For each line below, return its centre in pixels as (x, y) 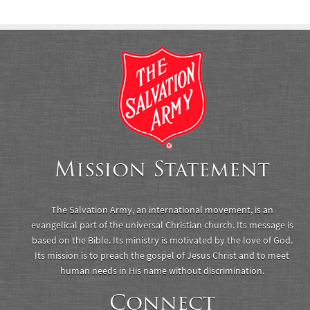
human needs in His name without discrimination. (162, 271)
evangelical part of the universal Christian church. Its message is (162, 225)
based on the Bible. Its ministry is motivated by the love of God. (162, 240)
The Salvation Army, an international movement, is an (162, 210)
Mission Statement (162, 169)
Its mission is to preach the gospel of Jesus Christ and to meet (162, 255)
